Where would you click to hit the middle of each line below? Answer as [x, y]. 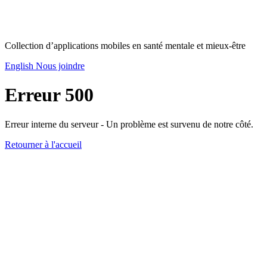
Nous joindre [60, 66]
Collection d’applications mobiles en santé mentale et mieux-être [125, 46]
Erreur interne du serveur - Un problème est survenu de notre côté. [129, 124]
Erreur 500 [49, 95]
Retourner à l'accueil [43, 144]
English [20, 66]
